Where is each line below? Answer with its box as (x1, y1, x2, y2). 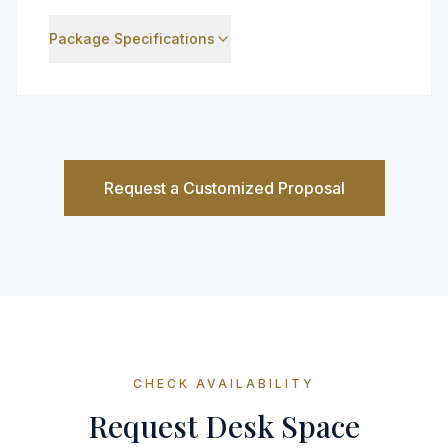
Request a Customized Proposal (103, 178, 345, 198)
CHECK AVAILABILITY (133, 376, 315, 391)
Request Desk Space (88, 406, 360, 446)
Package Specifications (49, 30, 215, 47)
